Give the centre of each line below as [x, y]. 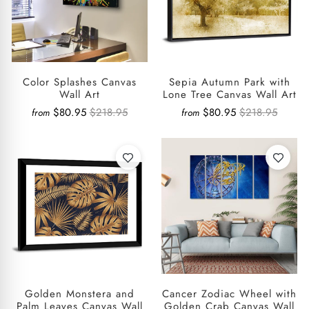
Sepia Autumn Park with [229, 82]
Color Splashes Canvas [79, 82]
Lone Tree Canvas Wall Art [229, 95]
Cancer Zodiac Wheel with [230, 294]
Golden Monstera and [79, 294]
